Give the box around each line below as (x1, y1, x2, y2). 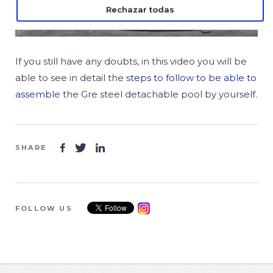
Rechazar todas (106, 4, 174, 15)
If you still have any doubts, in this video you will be (15, 55, 247, 68)
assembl (15, 88, 54, 101)
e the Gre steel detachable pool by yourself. (54, 88, 257, 101)
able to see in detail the (15, 72, 126, 84)
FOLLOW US (15, 204, 73, 213)
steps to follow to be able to (126, 72, 257, 84)
